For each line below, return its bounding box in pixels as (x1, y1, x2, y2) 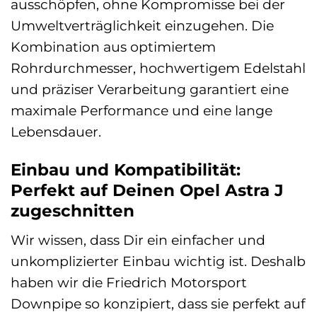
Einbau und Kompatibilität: (11, 159, 241, 180)
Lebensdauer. (11, 122, 101, 140)
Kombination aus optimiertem (11, 38, 216, 55)
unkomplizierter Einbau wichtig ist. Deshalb (11, 253, 306, 270)
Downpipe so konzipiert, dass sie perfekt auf (11, 295, 305, 313)
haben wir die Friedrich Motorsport (11, 274, 247, 292)
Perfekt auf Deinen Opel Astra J (11, 180, 283, 200)
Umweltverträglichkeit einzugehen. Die (11, 16, 274, 34)
